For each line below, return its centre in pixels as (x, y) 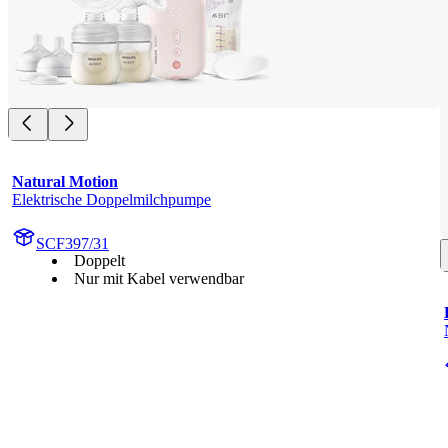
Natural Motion (65, 181)
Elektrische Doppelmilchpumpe (111, 199)
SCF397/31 (72, 243)
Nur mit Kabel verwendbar (159, 278)
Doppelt (99, 260)
